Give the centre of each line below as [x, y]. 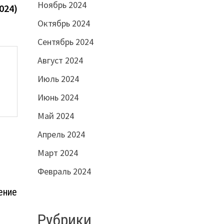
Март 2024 [57, 153]
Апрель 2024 [61, 134]
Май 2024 [55, 116]
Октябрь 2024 [63, 23]
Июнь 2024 [58, 97]
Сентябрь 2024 [65, 42]
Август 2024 [60, 60]
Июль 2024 [58, 79]
